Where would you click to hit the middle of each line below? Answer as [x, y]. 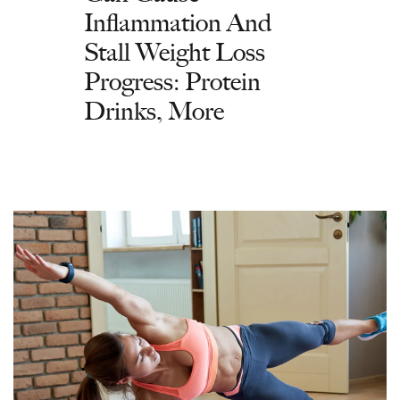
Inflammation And [178, 22]
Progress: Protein [172, 81]
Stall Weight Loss [175, 52]
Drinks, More [154, 111]
